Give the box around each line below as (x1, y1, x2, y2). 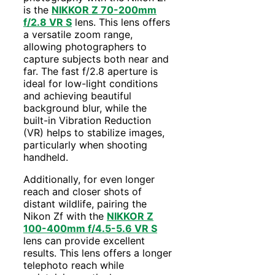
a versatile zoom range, (23, 28, 133, 41)
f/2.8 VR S (23, 15, 72, 28)
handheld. (23, 150, 68, 163)
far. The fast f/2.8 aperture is (23, 64, 158, 77)
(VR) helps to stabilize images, (23, 126, 165, 139)
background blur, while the (23, 101, 147, 114)
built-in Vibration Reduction (23, 114, 151, 126)
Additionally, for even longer (23, 172, 155, 185)
